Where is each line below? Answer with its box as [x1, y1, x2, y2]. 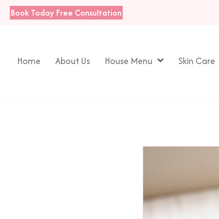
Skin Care [178, 54, 215, 68]
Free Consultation [56, 7, 122, 19]
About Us [55, 54, 90, 68]
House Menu [105, 54, 153, 68]
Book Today [11, 7, 54, 19]
